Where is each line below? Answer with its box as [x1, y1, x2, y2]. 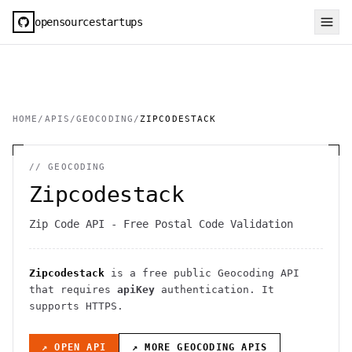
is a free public [104, 267, 218, 279]
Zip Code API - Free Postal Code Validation [29, 218, 293, 230]
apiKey [117, 284, 155, 295]
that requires [29, 284, 117, 295]
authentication [155, 284, 249, 295]
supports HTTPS [29, 300, 117, 312]
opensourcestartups [35, 15, 143, 28]
